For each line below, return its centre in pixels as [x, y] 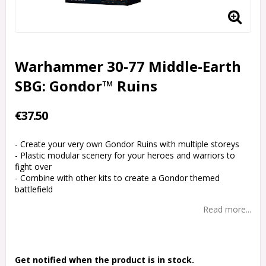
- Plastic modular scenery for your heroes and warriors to [125, 156]
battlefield [34, 189]
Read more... [227, 210]
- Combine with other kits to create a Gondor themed [117, 178]
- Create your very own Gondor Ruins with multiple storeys [127, 144]
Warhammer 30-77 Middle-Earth [128, 66]
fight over [33, 167]
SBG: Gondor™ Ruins [86, 86]
